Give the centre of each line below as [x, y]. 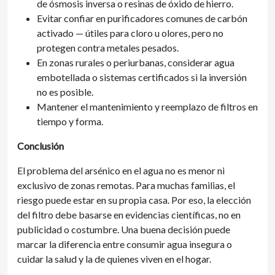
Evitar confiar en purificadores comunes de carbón [142, 18]
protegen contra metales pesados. [108, 48]
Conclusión [41, 146]
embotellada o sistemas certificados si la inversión [142, 77]
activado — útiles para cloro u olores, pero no [130, 33]
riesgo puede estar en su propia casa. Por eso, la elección [134, 200]
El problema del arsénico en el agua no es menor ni [121, 170]
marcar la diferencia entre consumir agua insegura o [125, 244]
